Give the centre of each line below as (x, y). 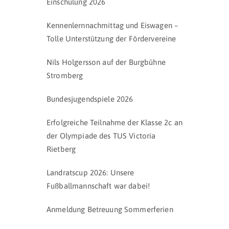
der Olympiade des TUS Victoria (101, 136)
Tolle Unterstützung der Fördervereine (111, 39)
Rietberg (61, 149)
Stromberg (65, 75)
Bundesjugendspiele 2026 (90, 99)
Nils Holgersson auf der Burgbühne (106, 62)
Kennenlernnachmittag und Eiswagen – (113, 25)
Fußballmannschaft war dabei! (98, 186)
